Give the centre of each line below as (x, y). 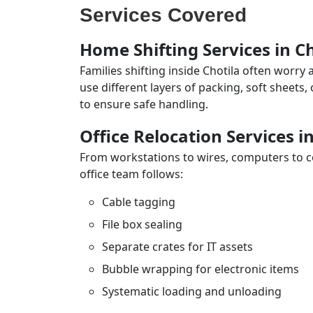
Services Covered (163, 15)
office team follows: (131, 174)
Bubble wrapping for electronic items (201, 269)
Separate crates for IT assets (177, 247)
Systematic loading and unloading (192, 291)
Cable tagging (139, 202)
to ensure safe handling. (144, 104)
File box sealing (142, 224)
